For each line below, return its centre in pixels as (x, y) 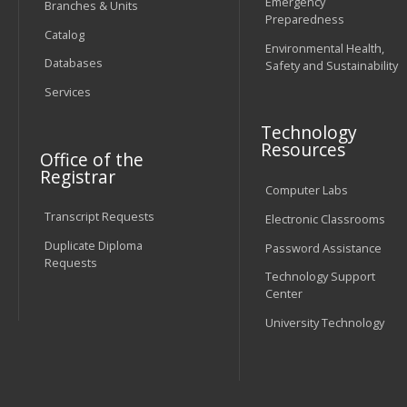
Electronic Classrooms (325, 218)
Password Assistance (323, 248)
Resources (303, 150)
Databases (73, 63)
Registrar (78, 176)
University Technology (324, 323)
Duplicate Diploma (93, 245)
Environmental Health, (324, 48)
